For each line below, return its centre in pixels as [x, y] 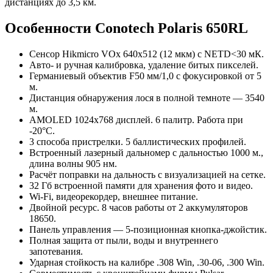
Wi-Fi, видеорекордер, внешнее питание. [114, 196]
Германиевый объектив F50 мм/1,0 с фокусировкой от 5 [145, 76]
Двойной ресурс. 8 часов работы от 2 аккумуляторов [139, 207]
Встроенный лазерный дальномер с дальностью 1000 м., [146, 152]
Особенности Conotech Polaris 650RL [126, 28]
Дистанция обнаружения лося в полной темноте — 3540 [147, 97]
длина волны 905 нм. [73, 163]
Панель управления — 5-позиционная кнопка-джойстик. [148, 229]
